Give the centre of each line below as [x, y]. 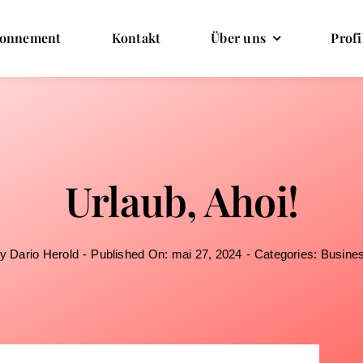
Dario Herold [45, 254]
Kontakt [136, 38]
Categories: [287, 254]
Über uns [239, 38]
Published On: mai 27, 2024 [167, 254]
